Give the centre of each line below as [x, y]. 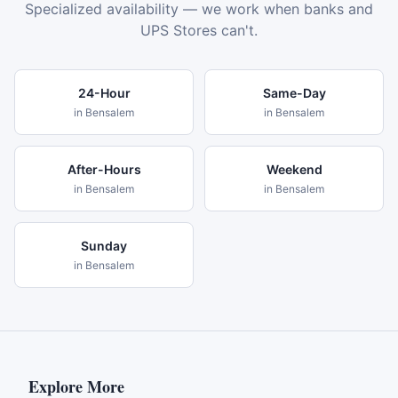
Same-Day [294, 93]
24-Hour [104, 93]
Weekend [294, 169]
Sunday [104, 246]
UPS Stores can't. [199, 30]
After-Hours [104, 169]
